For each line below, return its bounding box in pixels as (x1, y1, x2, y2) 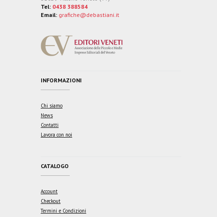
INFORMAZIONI (41, 77, 82, 84)
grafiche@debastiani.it (59, 11, 119, 18)
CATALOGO (41, 162, 69, 170)
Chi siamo (41, 102, 62, 109)
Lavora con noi (41, 131, 72, 139)
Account (41, 187, 58, 195)
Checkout (41, 197, 61, 204)
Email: (41, 11, 59, 18)
